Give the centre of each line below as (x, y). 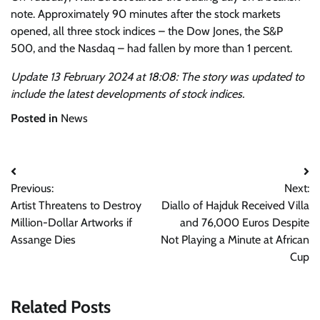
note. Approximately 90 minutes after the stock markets (146, 14)
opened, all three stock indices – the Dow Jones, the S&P (147, 31)
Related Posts (61, 306)
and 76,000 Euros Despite (245, 222)
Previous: (32, 188)
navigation (49, 200)
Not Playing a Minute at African (235, 240)
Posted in (36, 118)
